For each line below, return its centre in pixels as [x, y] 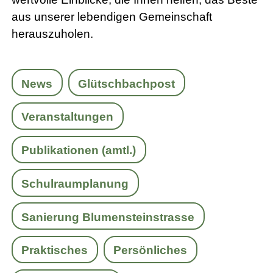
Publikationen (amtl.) [79, 151]
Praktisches [55, 250]
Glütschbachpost [127, 83]
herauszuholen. [52, 34]
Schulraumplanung [75, 183]
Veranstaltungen [68, 117]
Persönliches [151, 250]
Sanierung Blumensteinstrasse [108, 217]
